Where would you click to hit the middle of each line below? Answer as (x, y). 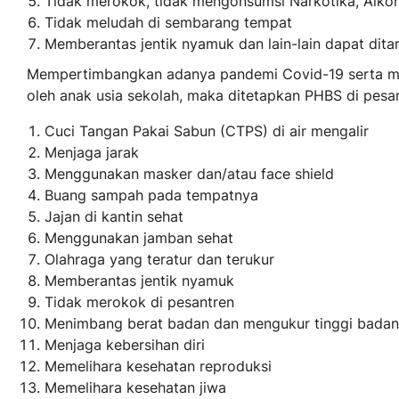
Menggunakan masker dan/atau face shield (189, 174)
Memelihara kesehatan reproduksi (158, 366)
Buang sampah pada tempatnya (151, 195)
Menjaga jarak (92, 153)
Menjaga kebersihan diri (125, 345)
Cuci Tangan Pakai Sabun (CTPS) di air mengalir (207, 131)
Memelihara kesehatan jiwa (135, 388)
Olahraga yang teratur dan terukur (159, 260)
